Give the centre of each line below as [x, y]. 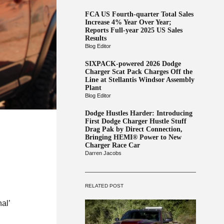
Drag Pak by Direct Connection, [133, 129]
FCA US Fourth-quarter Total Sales [139, 14]
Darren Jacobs [103, 153]
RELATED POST [104, 186]
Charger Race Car [112, 145]
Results [95, 38]
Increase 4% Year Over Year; [128, 22]
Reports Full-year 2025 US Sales [133, 30]
